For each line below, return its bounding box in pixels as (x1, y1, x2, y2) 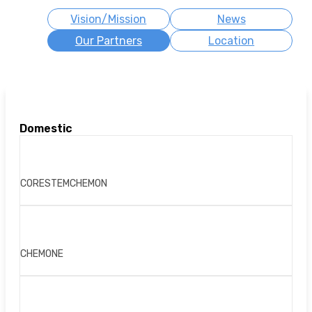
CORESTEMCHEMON (20, 178, 107, 190)
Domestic (19, 122, 72, 136)
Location (208, 34, 255, 47)
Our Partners (75, 34, 142, 47)
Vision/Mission (70, 13, 147, 26)
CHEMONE (20, 248, 63, 260)
